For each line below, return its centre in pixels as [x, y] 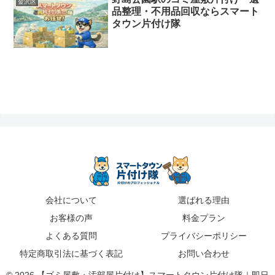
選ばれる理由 [204, 200]
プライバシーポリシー [204, 236]
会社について [71, 200]
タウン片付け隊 [146, 23]
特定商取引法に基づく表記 [71, 254]
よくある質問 [71, 236]
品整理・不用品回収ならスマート [186, 11]
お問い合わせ [204, 254]
